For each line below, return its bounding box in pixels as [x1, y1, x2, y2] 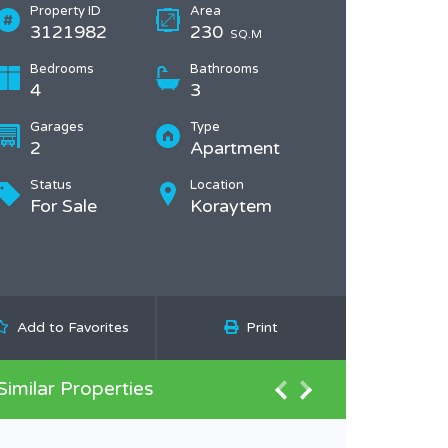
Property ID [30, 3, 101, 19]
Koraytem [190, 195, 272, 217]
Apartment [190, 137, 280, 159]
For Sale [30, 195, 97, 217]
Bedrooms [30, 61, 94, 77]
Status [30, 177, 72, 193]
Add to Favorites [16, 319, 129, 336]
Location [190, 177, 244, 193]
